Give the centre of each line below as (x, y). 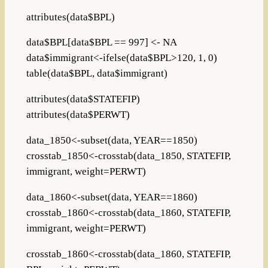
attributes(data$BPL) (70, 17)
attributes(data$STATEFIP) (83, 99)
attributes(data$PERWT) (78, 115)
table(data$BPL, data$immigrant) (97, 74)
